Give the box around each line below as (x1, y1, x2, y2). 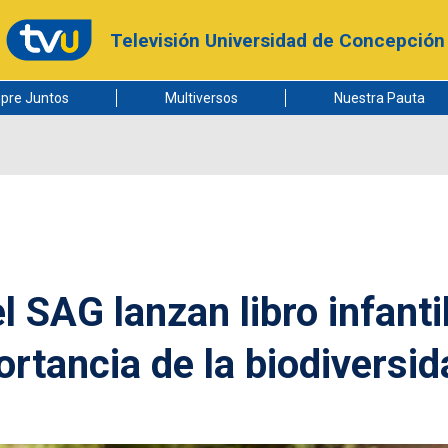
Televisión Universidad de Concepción (109, 28, 445, 52)
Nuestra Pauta (333, 90, 425, 106)
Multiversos (164, 90, 238, 106)
